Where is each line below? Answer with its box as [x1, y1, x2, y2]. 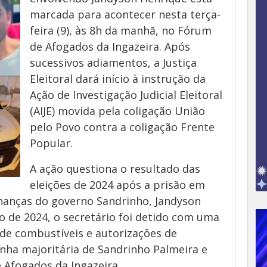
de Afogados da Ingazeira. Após [30, 39, 190, 54]
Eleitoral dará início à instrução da [30, 72, 206, 86]
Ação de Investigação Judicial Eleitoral [30, 88, 222, 102]
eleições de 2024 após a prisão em [30, 178, 205, 192]
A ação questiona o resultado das [30, 162, 200, 176]
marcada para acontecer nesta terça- [30, 7, 221, 21]
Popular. [30, 136, 73, 150]
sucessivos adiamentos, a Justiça [30, 55, 197, 70]
